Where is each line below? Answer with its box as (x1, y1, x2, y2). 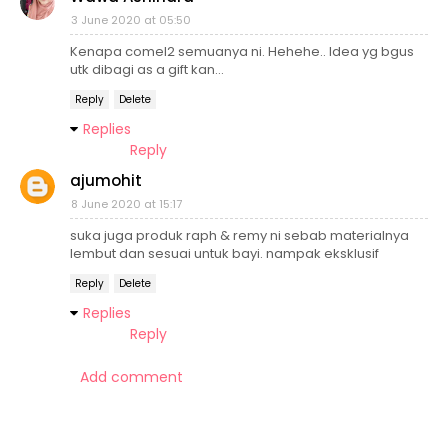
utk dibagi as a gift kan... (70, 60, 224, 80)
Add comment (80, 367, 183, 388)
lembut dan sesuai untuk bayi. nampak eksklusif (70, 244, 379, 264)
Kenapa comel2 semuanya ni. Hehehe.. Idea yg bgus (70, 42, 414, 62)
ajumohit (70, 170, 142, 192)
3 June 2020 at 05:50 (71, 12, 191, 29)
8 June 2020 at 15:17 (71, 196, 182, 213)
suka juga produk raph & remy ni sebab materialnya (70, 226, 409, 246)
